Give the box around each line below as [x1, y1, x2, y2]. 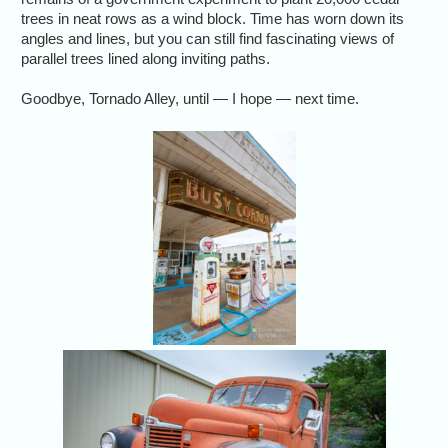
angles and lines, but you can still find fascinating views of [21, 29, 395, 47]
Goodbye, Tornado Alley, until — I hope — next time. [21, 89, 360, 107]
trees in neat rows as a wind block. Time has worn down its [21, 9, 405, 27]
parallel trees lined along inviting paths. [21, 49, 271, 67]
